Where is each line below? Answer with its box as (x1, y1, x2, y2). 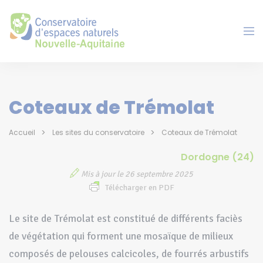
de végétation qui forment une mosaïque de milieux (9, 230, 233, 243)
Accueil (9, 127, 35, 137)
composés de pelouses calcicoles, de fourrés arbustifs (9, 247, 249, 261)
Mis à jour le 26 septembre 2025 (79, 169, 194, 180)
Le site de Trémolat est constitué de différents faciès (9, 212, 242, 225)
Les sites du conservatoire (52, 127, 144, 137)
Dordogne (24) (181, 150, 254, 164)
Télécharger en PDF (104, 183, 174, 193)
